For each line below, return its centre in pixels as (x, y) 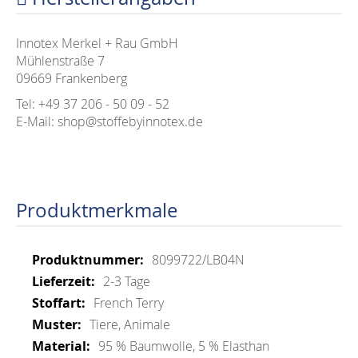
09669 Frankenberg (72, 78)
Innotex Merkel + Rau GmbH (97, 43)
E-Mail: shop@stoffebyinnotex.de (109, 121)
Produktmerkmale (97, 210)
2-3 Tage (127, 281)
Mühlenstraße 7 (60, 61)
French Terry (129, 303)
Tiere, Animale (130, 324)
